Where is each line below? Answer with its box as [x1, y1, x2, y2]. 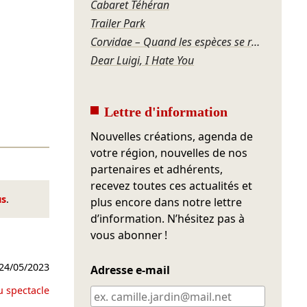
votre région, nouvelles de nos [90, 145, 248, 161]
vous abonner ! [90, 228, 168, 243]
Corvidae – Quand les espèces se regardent [251, 34, 260, 50]
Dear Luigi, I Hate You [90, 53, 195, 69]
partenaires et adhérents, [90, 162, 223, 177]
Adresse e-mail [90, 262, 171, 278]
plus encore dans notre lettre [90, 195, 243, 210]
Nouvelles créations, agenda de [90, 129, 254, 145]
